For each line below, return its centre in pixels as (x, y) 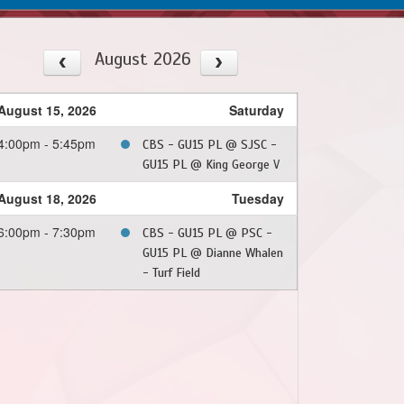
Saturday (257, 110)
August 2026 (142, 59)
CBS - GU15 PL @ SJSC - (210, 145)
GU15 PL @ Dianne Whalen (213, 253)
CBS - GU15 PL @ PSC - (207, 234)
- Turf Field (171, 273)
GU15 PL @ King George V (211, 165)
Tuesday (258, 199)
